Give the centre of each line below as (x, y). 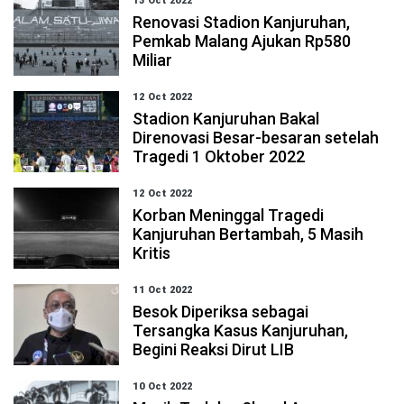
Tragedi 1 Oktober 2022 (219, 156)
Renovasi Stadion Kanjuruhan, (242, 22)
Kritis (152, 253)
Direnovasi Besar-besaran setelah (256, 138)
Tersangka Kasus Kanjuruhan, (241, 331)
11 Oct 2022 (163, 290)
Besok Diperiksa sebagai (221, 312)
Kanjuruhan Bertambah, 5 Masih (248, 234)
